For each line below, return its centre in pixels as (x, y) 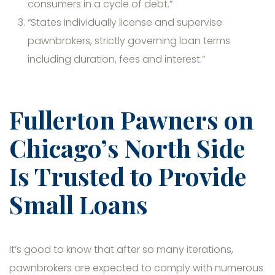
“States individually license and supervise (125, 23)
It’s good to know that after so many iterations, (121, 250)
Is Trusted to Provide (128, 176)
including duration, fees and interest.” (116, 60)
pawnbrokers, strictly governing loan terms (129, 41)
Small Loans (81, 204)
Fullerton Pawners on (131, 120)
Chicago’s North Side (127, 148)
